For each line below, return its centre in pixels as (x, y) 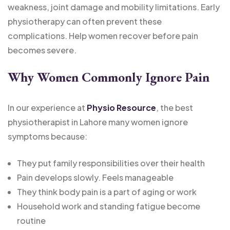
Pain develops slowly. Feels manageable (95, 177)
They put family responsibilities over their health (111, 163)
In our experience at (47, 107)
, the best (175, 107)
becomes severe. (42, 50)
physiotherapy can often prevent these (85, 21)
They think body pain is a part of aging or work (107, 191)
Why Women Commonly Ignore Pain (109, 77)
